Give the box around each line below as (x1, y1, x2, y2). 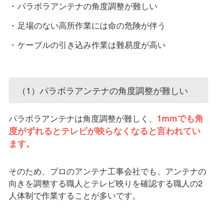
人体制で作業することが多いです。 (8, 189, 140, 201)
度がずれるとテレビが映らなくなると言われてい (8, 124, 201, 137)
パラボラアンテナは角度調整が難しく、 (8, 112, 157, 124)
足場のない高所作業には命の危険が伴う (17, 19, 166, 31)
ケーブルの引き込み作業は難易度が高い (17, 39, 166, 51)
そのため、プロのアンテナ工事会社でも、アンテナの (8, 165, 206, 177)
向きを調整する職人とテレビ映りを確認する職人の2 (8, 177, 202, 189)
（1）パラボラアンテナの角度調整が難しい (17, 83, 188, 96)
